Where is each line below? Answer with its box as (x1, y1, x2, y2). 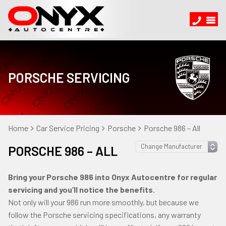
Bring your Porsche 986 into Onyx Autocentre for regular (8, 172, 217, 182)
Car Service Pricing (36, 123, 99, 133)
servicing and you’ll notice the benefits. (8, 185, 155, 194)
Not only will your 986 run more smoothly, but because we (8, 197, 199, 207)
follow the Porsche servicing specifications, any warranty (8, 210, 201, 219)
